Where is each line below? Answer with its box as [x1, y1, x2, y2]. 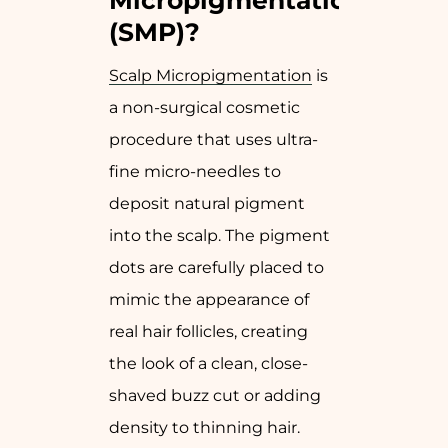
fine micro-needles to [109, 162, 281, 182]
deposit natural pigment [109, 194, 305, 214]
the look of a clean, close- [109, 354, 308, 374]
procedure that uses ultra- [109, 130, 318, 150]
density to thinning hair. [109, 418, 300, 438]
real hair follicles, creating [109, 322, 308, 342]
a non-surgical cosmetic [109, 98, 300, 118]
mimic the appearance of [109, 290, 309, 310]
